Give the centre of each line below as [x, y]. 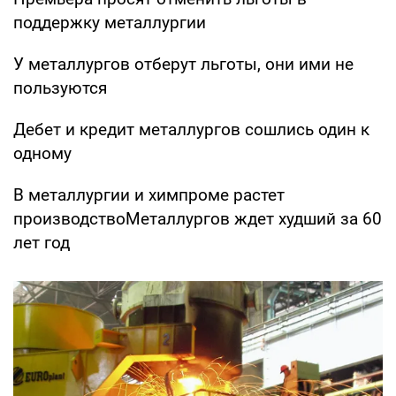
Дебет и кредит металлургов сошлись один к [191, 129]
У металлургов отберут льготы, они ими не [183, 64]
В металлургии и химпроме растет [149, 194]
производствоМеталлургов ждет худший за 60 [198, 218]
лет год [42, 242]
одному [42, 153]
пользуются [60, 88]
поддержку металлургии [110, 22]
